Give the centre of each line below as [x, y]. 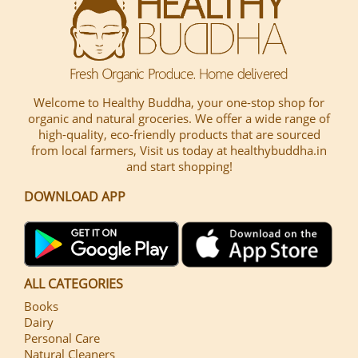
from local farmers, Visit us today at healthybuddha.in [179, 150]
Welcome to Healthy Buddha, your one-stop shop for [179, 102]
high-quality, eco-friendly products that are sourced [179, 134]
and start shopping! [179, 166]
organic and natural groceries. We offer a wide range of [179, 118]
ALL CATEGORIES [74, 283]
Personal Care [62, 338]
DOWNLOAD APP [75, 196]
